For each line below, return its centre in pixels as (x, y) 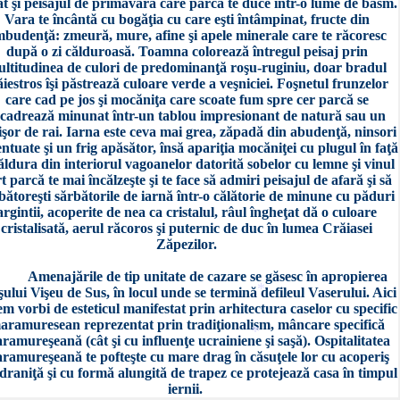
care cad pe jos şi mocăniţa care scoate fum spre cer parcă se (187, 100)
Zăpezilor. (187, 244)
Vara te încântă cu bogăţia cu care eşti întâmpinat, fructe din (187, 19)
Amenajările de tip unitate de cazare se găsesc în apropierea (208, 276)
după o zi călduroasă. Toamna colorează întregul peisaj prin (187, 51)
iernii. (187, 389)
